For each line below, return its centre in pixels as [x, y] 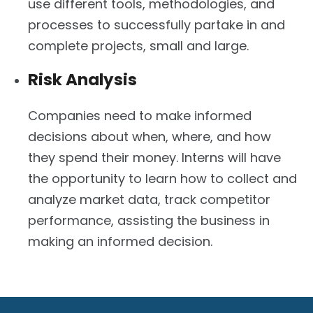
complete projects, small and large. [138, 45]
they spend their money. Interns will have [154, 157]
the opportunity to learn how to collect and [162, 178]
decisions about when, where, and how [150, 136]
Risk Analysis [82, 79]
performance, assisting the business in [149, 220]
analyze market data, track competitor [149, 199]
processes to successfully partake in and [156, 24]
